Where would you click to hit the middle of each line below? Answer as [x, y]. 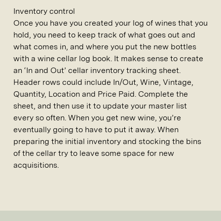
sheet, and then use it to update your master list [100, 106]
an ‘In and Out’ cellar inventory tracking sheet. [97, 70]
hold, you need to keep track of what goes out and [104, 35]
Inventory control [44, 11]
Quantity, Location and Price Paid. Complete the [101, 94]
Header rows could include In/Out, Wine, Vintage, [103, 82]
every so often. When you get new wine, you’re [97, 118]
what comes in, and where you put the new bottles [105, 47]
